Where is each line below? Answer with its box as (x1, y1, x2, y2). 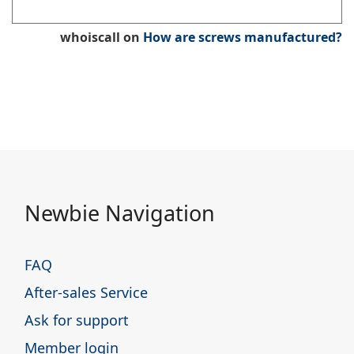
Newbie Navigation (24, 198, 215, 228)
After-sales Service (24, 282, 148, 302)
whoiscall (60, 28, 120, 47)
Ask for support (24, 310, 129, 330)
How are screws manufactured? (143, 28, 342, 47)
